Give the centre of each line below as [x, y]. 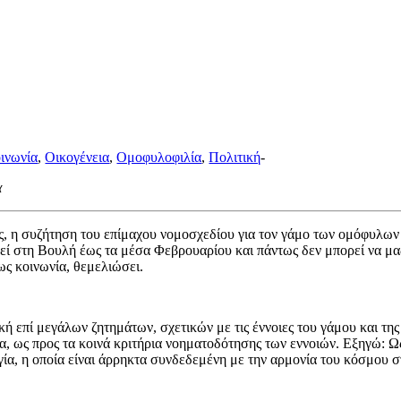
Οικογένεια [77, 157]
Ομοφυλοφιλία [159, 157]
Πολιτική [235, 157]
